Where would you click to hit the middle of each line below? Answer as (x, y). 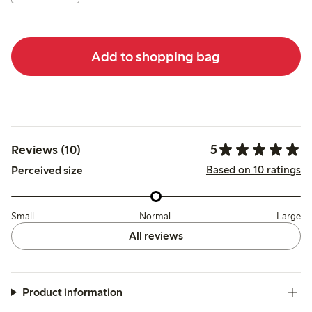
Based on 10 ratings (253, 170)
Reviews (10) (46, 149)
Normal (155, 216)
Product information (72, 292)
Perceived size (47, 171)
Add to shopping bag (156, 56)
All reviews (156, 235)
